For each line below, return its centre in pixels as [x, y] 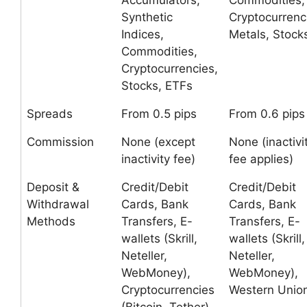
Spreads [50, 114]
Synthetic [147, 17]
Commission [60, 142]
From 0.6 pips [267, 114]
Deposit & [53, 187]
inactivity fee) [158, 159]
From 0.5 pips [159, 114]
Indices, [143, 34]
